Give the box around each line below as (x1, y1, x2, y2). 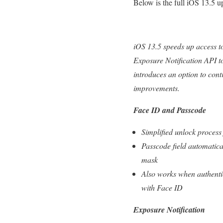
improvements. (133, 83, 180, 93)
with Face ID (141, 182, 183, 193)
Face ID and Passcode (133, 105, 206, 115)
